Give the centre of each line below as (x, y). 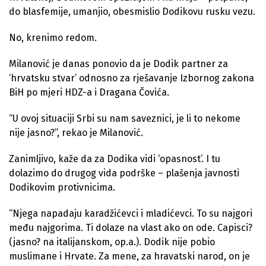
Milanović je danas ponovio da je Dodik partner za (118, 64)
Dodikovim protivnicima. (62, 187)
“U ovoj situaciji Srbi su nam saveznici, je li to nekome (125, 118)
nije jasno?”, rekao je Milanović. (76, 133)
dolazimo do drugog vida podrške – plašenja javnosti (124, 173)
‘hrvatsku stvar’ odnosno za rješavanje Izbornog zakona (132, 78)
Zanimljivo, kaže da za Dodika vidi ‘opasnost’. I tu (115, 159)
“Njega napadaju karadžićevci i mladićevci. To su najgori (131, 213)
